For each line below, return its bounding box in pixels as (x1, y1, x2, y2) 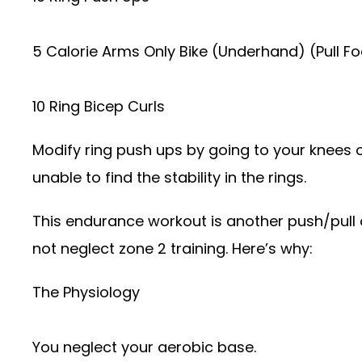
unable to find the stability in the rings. (32, 167, 306, 187)
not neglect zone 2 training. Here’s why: (32, 238, 313, 259)
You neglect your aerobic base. (32, 337, 256, 357)
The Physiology (32, 282, 140, 302)
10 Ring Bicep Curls (32, 96, 165, 116)
